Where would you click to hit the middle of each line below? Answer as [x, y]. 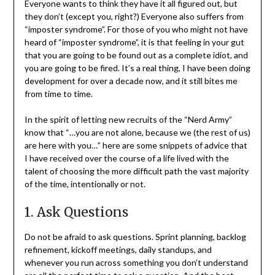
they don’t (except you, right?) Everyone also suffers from [134, 17]
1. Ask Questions [76, 212]
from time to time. [58, 94]
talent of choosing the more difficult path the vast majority [136, 171]
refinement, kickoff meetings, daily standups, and [118, 250]
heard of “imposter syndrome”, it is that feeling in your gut [134, 42]
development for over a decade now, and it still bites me [131, 81]
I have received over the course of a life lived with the [126, 158]
